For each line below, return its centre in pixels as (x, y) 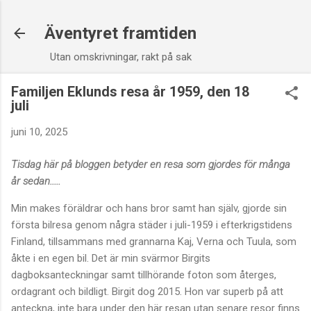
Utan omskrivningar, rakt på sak (120, 57)
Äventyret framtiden (120, 33)
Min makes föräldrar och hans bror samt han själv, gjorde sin (149, 208)
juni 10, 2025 (39, 132)
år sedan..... (36, 181)
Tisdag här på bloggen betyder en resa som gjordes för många (151, 164)
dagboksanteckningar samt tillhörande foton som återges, (144, 275)
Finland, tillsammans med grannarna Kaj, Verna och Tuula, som (154, 241)
